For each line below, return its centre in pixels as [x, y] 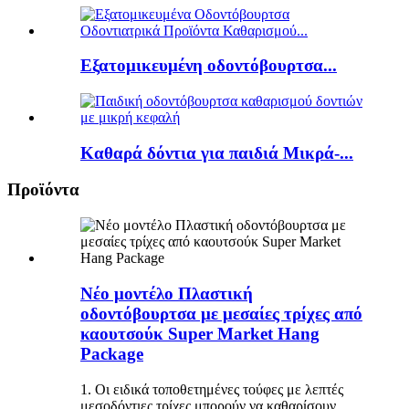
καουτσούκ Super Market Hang [200, 333]
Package [112, 353]
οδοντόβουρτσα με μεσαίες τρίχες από [221, 313]
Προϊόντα [43, 190]
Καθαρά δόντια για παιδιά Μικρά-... [217, 152]
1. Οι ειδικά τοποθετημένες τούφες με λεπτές [212, 389]
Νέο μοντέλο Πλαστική [167, 293]
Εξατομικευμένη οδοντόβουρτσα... [209, 66]
